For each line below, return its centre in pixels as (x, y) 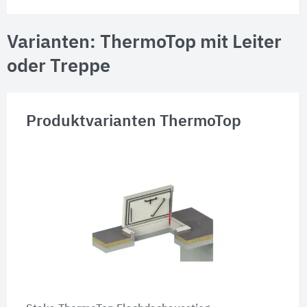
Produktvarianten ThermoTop (133, 121)
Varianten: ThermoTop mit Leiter (144, 42)
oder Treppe (59, 66)
